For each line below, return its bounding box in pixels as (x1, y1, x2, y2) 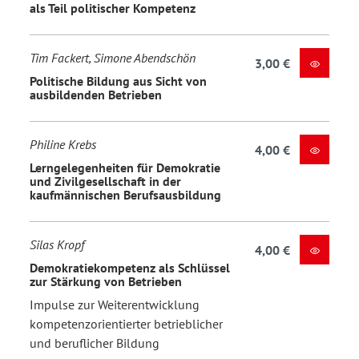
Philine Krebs (30, 136, 96, 152)
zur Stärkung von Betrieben (30, 272, 182, 289)
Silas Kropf (30, 236, 84, 252)
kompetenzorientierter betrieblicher (30, 316, 223, 332)
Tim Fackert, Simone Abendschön (30, 50, 196, 66)
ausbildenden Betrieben (30, 86, 162, 103)
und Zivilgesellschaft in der (30, 172, 181, 189)
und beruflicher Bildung (30, 335, 159, 351)
